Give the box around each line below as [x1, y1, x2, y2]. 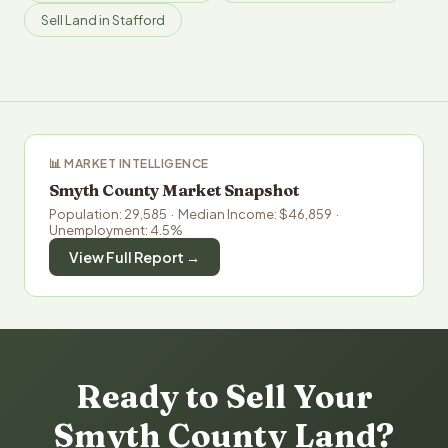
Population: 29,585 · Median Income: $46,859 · [49, 206, 341, 222]
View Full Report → [69, 248, 200, 266]
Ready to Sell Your [75, 377, 373, 416]
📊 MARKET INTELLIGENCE [49, 156, 209, 171]
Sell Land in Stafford [41, 12, 165, 28]
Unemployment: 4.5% [49, 222, 183, 238]
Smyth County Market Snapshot [49, 180, 299, 200]
